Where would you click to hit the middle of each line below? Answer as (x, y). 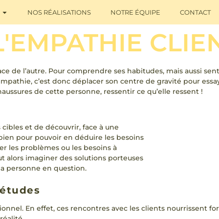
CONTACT (195, 12)
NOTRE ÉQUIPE (135, 12)
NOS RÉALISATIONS (59, 12)
